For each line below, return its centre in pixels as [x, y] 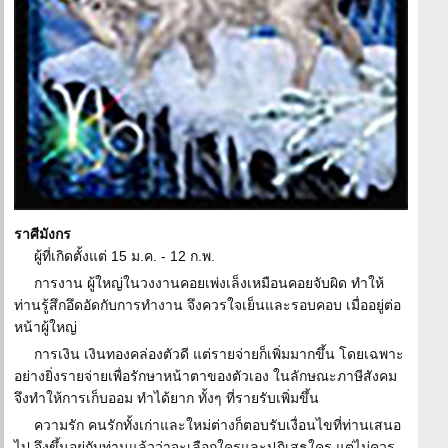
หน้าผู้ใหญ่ [45, 327]
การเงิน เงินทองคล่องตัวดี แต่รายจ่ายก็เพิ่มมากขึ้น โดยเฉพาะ [219, 354]
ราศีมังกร [42, 234]
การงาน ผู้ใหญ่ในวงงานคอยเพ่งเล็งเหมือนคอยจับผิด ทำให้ [209, 283]
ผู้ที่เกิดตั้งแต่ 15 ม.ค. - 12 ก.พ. [124, 256]
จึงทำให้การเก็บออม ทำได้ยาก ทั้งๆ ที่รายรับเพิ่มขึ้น [166, 398]
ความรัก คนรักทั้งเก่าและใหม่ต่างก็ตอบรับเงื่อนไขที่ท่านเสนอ [217, 425]
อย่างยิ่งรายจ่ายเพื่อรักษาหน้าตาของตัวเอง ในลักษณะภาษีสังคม [205, 376]
